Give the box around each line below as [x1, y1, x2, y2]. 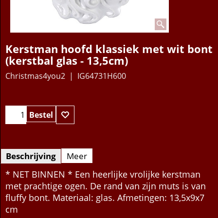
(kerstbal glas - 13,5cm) [5, 53, 128, 68]
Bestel [29, 125, 53, 136]
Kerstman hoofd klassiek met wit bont [5, 41, 213, 56]
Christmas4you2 [5, 71, 65, 82]
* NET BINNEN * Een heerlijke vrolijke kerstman [5, 184, 200, 196]
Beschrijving [6, 166, 56, 178]
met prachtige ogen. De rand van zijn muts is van [5, 196, 206, 208]
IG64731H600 [77, 71, 126, 82]
